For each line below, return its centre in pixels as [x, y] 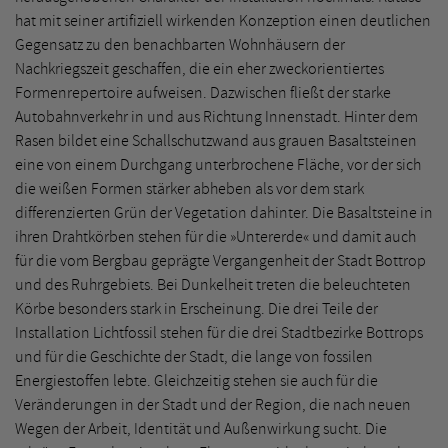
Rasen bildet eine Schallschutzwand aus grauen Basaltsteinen [216, 140]
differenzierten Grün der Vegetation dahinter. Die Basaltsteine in [224, 212]
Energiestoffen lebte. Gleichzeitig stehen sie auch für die [196, 380]
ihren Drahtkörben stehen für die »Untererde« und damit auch [215, 236]
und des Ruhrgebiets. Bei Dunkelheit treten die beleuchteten [213, 284]
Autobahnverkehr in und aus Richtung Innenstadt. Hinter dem [216, 116]
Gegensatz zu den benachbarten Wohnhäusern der [180, 44]
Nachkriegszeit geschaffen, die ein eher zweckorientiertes [199, 68]
